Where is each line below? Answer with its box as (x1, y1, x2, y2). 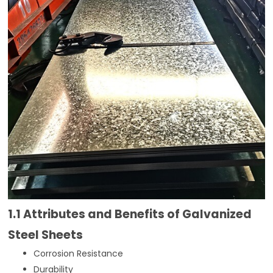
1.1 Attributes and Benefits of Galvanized (8, 205, 252, 222)
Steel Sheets (8, 226, 83, 243)
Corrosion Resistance (34, 247, 124, 260)
